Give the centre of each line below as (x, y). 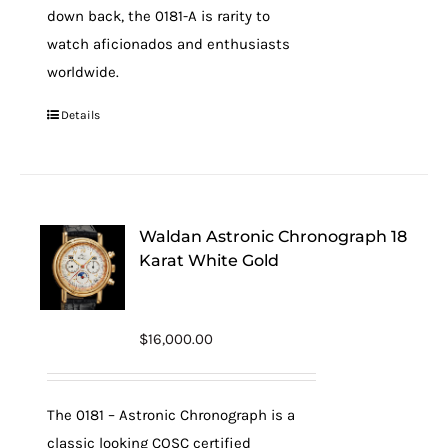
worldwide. (83, 72)
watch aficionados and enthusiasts (169, 44)
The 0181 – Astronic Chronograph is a (171, 415)
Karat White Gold (209, 260)
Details (81, 115)
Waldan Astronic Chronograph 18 (273, 236)
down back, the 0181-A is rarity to (159, 16)
